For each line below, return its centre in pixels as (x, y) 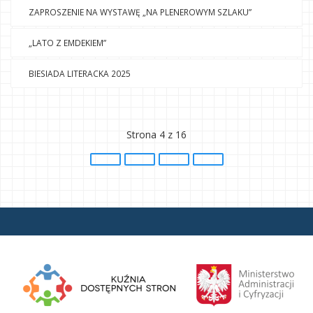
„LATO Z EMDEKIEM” (67, 43)
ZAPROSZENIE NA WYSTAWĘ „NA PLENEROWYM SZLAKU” (140, 12)
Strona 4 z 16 (156, 135)
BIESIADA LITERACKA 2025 (80, 74)
